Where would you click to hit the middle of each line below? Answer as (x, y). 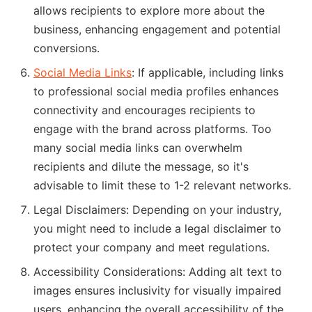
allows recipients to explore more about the (149, 10)
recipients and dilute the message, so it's (141, 166)
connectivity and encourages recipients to (145, 110)
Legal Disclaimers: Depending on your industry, (157, 209)
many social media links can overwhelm (138, 147)
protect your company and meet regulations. (151, 247)
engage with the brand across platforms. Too (153, 128)
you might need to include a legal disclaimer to (157, 228)
